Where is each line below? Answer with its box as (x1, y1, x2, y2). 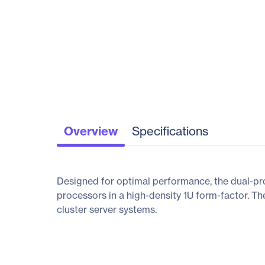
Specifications (132, 123, 208, 138)
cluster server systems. (57, 203, 157, 215)
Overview (64, 123, 118, 138)
